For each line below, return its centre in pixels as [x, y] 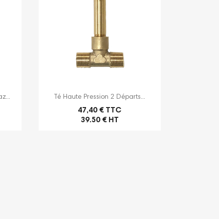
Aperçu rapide [105, 96]
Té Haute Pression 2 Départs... [99, 98]
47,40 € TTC [99, 111]
